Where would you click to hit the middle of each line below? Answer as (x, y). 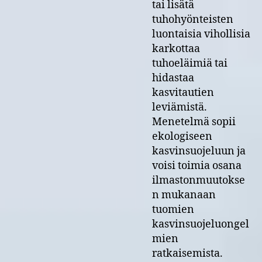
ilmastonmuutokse (199, 180)
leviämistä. (180, 107)
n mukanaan (184, 195)
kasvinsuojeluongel (201, 224)
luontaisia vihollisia (201, 34)
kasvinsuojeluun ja (199, 151)
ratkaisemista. (187, 254)
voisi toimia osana (197, 166)
